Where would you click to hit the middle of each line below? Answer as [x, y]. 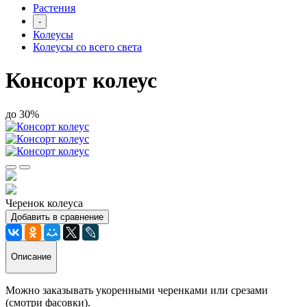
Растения [54, 8]
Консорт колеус [81, 81]
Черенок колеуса [44, 203]
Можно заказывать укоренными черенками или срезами [137, 290]
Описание [31, 257]
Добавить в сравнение [57, 217]
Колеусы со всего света [87, 47]
